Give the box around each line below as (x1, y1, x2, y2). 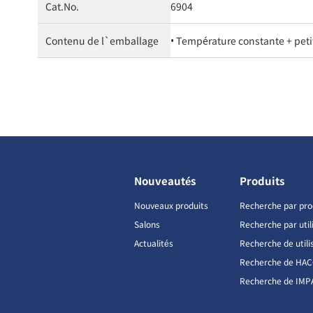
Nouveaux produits (134, 199, 208, 212)
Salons (134, 218, 160, 231)
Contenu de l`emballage (45, 34, 159, 48)
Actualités (134, 237, 173, 249)
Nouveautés (134, 173, 196, 189)
